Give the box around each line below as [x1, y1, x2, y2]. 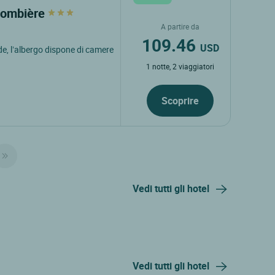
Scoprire [161, 93, 199, 107]
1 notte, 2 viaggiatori [146, 61, 215, 71]
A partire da [161, 21, 200, 31]
